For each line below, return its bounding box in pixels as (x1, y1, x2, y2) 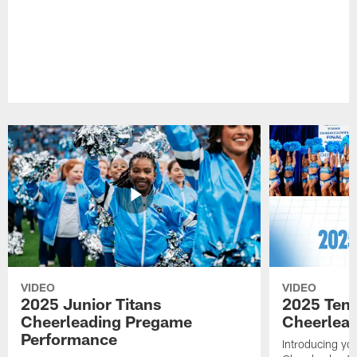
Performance (21, 329, 118, 349)
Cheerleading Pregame (21, 312, 193, 331)
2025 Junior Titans (21, 294, 162, 314)
